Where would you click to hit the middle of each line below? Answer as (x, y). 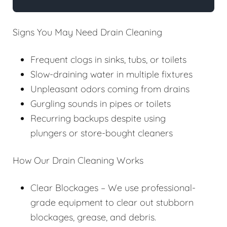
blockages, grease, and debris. (93, 217)
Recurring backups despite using (98, 119)
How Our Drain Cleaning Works (78, 161)
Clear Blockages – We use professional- (113, 188)
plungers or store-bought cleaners (102, 133)
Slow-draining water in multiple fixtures (111, 74)
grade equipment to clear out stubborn (112, 203)
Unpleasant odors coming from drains (110, 89)
